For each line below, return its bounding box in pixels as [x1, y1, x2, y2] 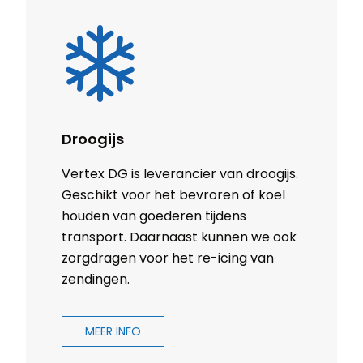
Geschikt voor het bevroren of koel [62, 186, 285, 205]
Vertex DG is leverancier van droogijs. [62, 164, 298, 184]
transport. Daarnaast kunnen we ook [62, 228, 297, 247]
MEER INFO [85, 323, 141, 340]
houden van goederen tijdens [62, 207, 246, 226]
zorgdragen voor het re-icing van [62, 249, 274, 268]
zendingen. [62, 270, 130, 289]
